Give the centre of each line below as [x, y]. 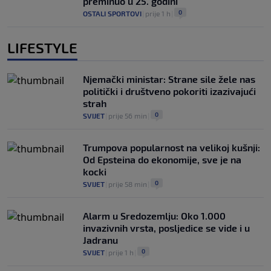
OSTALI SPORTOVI [112, 14]
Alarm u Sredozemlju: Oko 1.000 [154, 216]
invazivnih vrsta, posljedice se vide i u [166, 228]
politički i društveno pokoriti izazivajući [169, 91]
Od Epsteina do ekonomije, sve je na [162, 160]
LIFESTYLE [42, 48]
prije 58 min [128, 184]
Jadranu [100, 240]
